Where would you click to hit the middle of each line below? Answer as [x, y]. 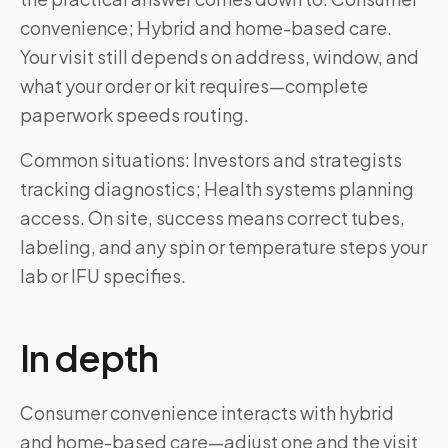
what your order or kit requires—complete [194, 85]
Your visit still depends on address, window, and [219, 56]
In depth [89, 357]
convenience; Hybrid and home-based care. [206, 27]
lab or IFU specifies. [103, 275]
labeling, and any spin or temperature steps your [223, 246]
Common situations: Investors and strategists [211, 159]
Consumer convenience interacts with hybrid [207, 412]
